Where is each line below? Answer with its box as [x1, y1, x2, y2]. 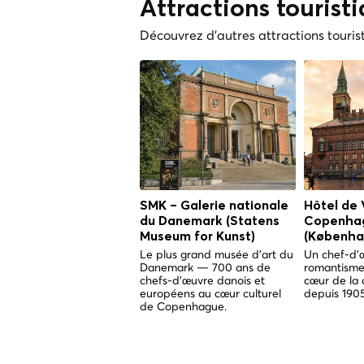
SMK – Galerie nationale [140, 199, 288, 212]
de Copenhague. [140, 299, 227, 314]
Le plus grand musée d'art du [140, 247, 293, 262]
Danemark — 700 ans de [140, 260, 271, 275]
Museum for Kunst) [140, 230, 255, 243]
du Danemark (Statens [140, 214, 279, 227]
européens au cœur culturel [140, 286, 281, 301]
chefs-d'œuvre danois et [140, 273, 265, 288]
